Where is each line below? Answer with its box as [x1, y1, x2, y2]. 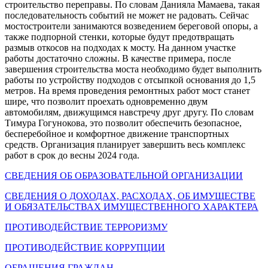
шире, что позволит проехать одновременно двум [5, 96, 208, 106]
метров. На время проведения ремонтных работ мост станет [5, 85, 250, 96]
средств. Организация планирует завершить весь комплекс [5, 139, 245, 150]
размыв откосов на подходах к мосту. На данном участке [5, 42, 236, 53]
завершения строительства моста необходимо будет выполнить [5, 63, 261, 74]
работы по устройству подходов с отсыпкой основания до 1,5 [5, 74, 255, 85]
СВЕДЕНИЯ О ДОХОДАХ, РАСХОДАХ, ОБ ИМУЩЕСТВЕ [5, 190, 255, 201]
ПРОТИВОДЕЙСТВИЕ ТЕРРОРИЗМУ [5, 221, 167, 232]
